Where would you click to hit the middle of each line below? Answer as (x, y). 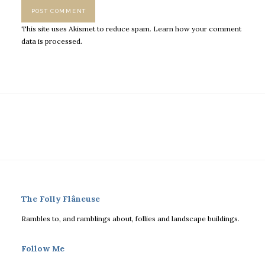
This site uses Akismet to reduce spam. (87, 28)
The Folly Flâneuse (61, 199)
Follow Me (43, 248)
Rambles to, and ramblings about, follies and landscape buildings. (130, 218)
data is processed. (52, 41)
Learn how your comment (197, 28)
